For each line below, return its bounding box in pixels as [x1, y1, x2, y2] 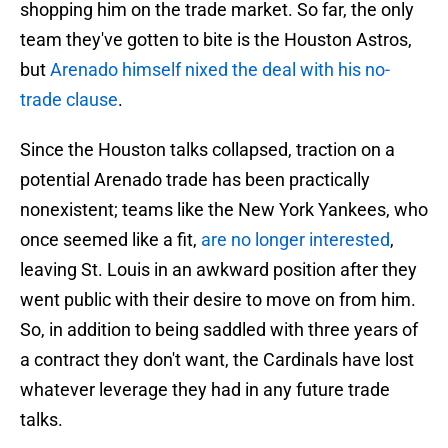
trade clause [20, 89, 118, 111]
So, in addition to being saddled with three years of [20, 319, 418, 341]
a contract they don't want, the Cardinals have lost [20, 349, 414, 371]
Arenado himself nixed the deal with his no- [50, 59, 390, 81]
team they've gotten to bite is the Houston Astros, [20, 29, 412, 51]
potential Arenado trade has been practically [20, 169, 370, 191]
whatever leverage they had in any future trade [20, 379, 390, 401]
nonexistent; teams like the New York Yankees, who [20, 199, 428, 221]
